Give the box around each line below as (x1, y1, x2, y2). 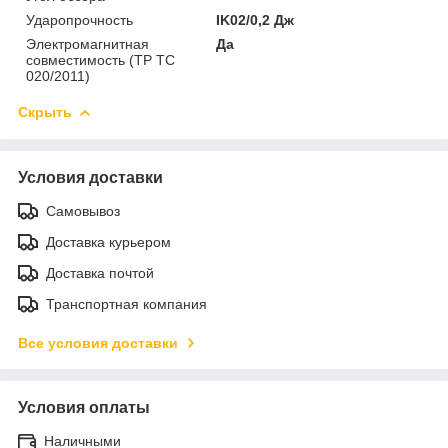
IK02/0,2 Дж (216, 11, 295, 28)
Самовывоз (46, 202, 120, 219)
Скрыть (18, 103, 72, 120)
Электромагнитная (26, 35, 149, 52)
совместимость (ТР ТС (26, 51, 175, 68)
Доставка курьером (46, 233, 171, 250)
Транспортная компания (46, 295, 207, 312)
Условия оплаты (18, 398, 150, 416)
